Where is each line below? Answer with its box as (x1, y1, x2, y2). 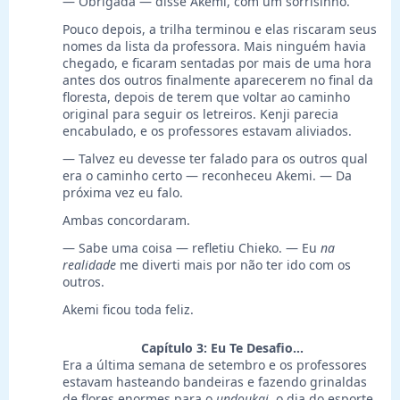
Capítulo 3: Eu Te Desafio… (141, 339, 304, 357)
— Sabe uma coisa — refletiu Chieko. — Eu (62, 239, 321, 257)
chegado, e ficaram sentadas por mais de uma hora (62, 54, 371, 72)
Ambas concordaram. (62, 212, 190, 229)
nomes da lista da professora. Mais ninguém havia (62, 37, 366, 55)
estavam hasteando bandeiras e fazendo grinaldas (62, 373, 367, 391)
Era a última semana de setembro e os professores (62, 356, 367, 374)
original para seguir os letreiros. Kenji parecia (62, 105, 338, 123)
